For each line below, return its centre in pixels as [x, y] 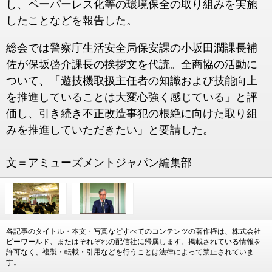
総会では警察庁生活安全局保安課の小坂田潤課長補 [132, 48]
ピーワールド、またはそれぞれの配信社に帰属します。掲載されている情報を [134, 242]
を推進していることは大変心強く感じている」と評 [132, 97]
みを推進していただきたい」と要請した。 [110, 130]
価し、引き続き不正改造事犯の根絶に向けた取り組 [132, 114]
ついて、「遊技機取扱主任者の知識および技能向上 [132, 81]
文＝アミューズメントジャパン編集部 [99, 163]
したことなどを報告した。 [72, 21]
